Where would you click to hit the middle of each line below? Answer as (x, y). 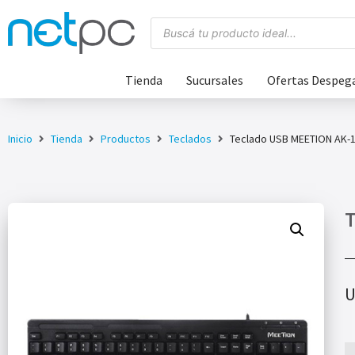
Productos (126, 139)
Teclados (190, 139)
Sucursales (214, 80)
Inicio (20, 139)
